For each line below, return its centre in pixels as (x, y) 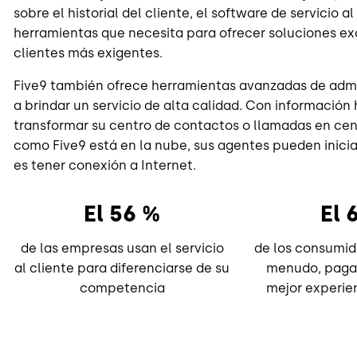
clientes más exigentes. (88, 53)
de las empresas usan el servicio (122, 248)
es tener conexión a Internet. (105, 165)
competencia (122, 288)
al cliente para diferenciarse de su (122, 268)
